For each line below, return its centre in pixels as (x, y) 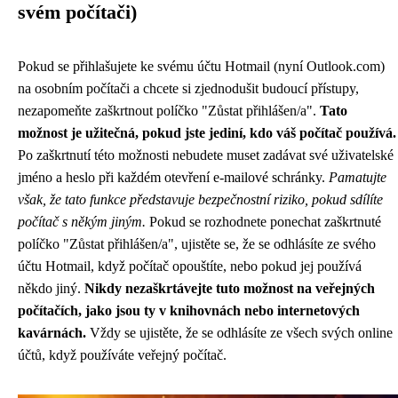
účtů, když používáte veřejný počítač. (122, 355)
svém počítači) (77, 12)
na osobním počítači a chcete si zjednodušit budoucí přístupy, (188, 88)
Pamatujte (358, 177)
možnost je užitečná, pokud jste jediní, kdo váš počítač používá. (207, 133)
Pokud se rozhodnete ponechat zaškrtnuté (263, 222)
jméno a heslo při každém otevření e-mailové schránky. (173, 177)
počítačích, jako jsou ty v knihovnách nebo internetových (189, 310)
